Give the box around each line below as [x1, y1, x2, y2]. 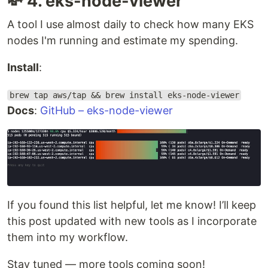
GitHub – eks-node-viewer [40, 104, 173, 117]
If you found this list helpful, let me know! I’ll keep [7, 199, 256, 212]
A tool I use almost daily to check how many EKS [7, 18, 254, 31]
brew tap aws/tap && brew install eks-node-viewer [9, 90, 239, 100]
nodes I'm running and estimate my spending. [7, 34, 238, 47]
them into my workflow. [7, 231, 128, 244]
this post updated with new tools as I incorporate [7, 215, 257, 228]
